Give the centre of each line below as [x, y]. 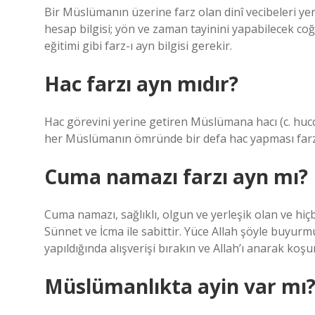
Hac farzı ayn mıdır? [141, 84]
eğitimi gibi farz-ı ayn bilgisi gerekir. [138, 46]
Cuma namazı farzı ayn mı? [176, 176]
